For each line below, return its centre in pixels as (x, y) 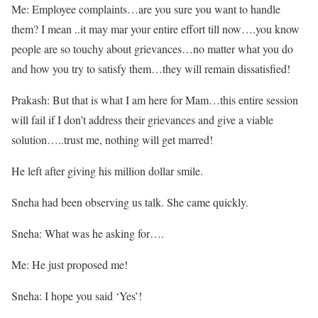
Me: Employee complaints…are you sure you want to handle (146, 9)
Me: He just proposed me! (70, 265)
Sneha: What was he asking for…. (88, 234)
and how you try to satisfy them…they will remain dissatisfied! (151, 69)
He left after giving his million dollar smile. (107, 171)
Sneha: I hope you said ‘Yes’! (77, 296)
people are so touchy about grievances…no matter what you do (152, 49)
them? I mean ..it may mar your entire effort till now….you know (155, 29)
